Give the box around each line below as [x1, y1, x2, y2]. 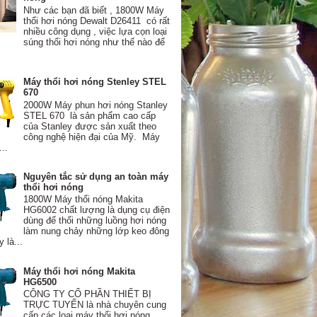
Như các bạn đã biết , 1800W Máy [23, 4, 165, 16]
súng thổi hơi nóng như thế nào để [23, 36, 166, 47]
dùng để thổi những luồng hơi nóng [23, 215, 167, 226]
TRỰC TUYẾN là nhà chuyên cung [23, 299, 167, 311]
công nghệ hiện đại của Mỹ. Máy [23, 131, 161, 142]
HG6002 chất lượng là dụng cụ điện [23, 204, 171, 216]
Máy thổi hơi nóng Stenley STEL [23, 76, 167, 87]
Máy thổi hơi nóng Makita [23, 265, 136, 277]
